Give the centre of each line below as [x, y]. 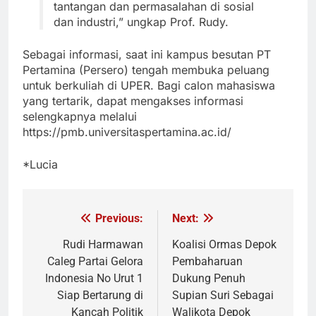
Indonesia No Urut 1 [94, 279]
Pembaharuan [207, 262]
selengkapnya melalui [80, 117]
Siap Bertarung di [100, 296]
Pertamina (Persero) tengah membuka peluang [146, 70]
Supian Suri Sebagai [223, 296]
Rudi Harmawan [103, 245]
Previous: [119, 219]
